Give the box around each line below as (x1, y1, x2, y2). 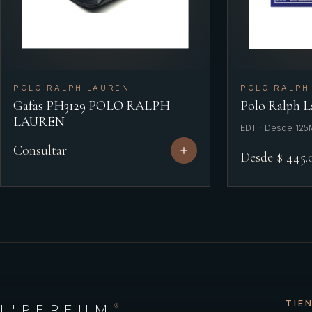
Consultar (13, 142, 67, 159)
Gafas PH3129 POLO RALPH (13, 97, 170, 114)
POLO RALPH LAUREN (13, 83, 130, 93)
